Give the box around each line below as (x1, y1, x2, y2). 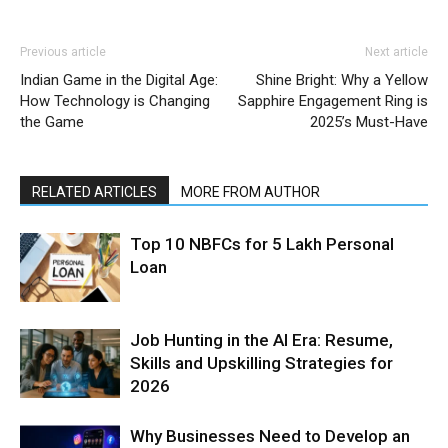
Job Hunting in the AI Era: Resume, (130, 329, 393, 350)
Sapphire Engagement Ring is (238, 91, 428, 110)
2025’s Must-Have (310, 112, 428, 131)
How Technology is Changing (20, 91, 210, 110)
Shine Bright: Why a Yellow (256, 70, 428, 89)
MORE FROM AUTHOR (181, 183, 320, 200)
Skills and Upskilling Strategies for (130, 352, 393, 373)
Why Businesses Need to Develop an (130, 425, 410, 446)
